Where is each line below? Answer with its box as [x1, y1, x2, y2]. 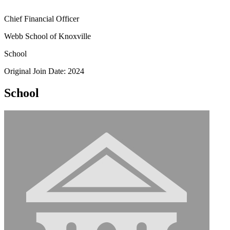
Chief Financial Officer [4, 14, 79, 23]
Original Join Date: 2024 [4, 66, 84, 75]
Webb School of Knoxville [4, 31, 91, 41]
